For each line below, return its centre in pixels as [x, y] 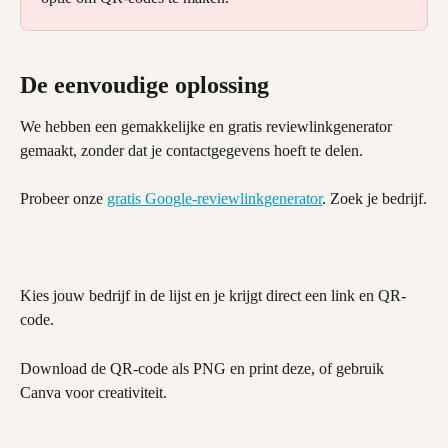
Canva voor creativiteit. [93, 392]
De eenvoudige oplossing [144, 84]
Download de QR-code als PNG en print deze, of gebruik [204, 368]
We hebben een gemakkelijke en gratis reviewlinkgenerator [208, 126]
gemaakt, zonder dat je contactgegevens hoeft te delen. [191, 150]
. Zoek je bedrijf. [374, 198]
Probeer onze [63, 198]
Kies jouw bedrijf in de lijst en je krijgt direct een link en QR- [213, 296]
